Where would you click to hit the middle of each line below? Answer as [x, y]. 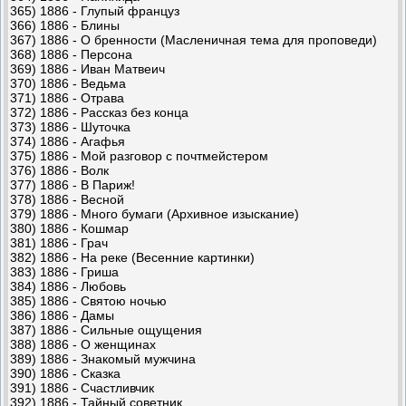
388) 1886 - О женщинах [83, 344]
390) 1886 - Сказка [65, 373]
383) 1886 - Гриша [64, 271]
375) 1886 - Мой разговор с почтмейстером [139, 155]
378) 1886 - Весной [67, 199]
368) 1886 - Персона [71, 54]
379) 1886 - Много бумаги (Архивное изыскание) [155, 213]
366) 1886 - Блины [65, 25]
